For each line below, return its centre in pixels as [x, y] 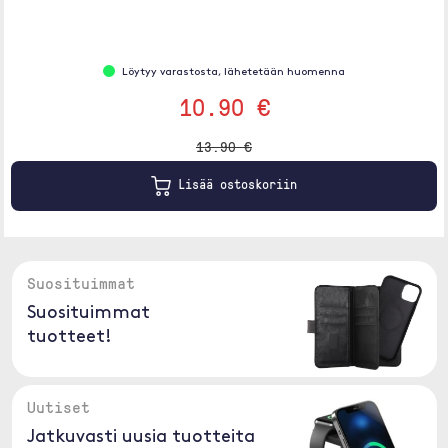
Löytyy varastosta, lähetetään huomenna [233, 72]
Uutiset [58, 407]
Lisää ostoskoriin [234, 184]
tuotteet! [69, 337]
